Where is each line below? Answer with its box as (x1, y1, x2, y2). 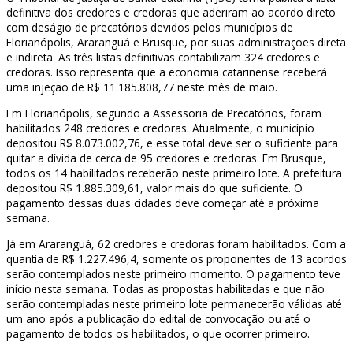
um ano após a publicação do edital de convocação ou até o (6, 310, 310, 326)
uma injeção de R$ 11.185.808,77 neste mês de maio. (6, 80, 277, 95)
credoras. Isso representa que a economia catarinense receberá (6, 65, 327, 80)
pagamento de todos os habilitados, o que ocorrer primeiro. (6, 325, 310, 341)
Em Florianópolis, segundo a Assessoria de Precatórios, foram (6, 106, 321, 121)
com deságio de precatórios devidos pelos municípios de (6, 20, 293, 35)
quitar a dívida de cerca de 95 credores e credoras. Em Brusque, (6, 150, 326, 166)
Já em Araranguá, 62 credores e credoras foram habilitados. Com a (6, 236, 346, 251)
